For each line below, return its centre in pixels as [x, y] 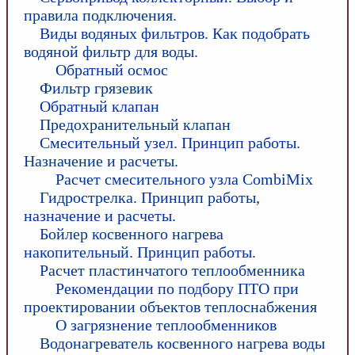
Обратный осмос [112, 69]
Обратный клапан [99, 106]
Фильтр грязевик [96, 88]
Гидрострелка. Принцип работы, [150, 197]
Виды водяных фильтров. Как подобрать [175, 33]
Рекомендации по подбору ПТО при [177, 288]
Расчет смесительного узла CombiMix [184, 179]
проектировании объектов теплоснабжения [170, 306]
